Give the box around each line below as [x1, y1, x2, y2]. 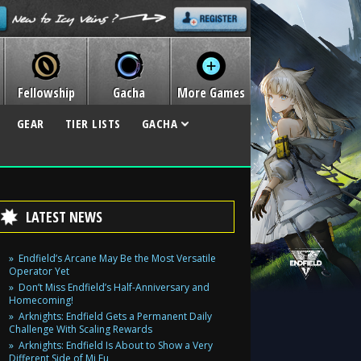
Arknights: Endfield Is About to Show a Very [19, 338, 213, 352]
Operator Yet [9, 264, 69, 278]
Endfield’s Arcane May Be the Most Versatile [19, 251, 216, 265]
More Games [176, 84, 245, 102]
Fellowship [17, 84, 75, 102]
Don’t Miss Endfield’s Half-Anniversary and [19, 280, 210, 294]
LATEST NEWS [26, 207, 102, 226]
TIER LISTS [64, 115, 121, 131]
